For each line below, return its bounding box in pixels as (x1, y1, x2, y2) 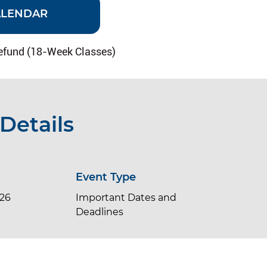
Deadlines (76, 206, 124, 218)
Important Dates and (76, 191, 177, 203)
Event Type (76, 169, 136, 184)
